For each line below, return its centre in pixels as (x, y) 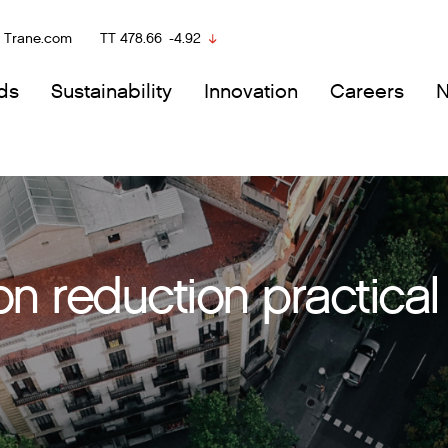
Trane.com (38, 38)
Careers (367, 91)
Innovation (251, 91)
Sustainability (111, 91)
